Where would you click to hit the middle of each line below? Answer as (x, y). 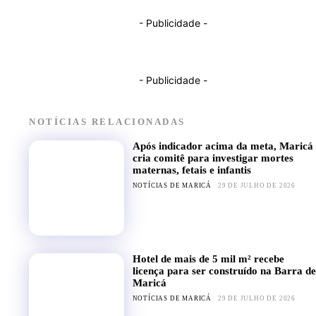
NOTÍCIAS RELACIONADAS (107, 121)
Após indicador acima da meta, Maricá (223, 146)
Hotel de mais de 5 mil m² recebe (208, 259)
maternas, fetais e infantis (192, 170)
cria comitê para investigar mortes (213, 158)
